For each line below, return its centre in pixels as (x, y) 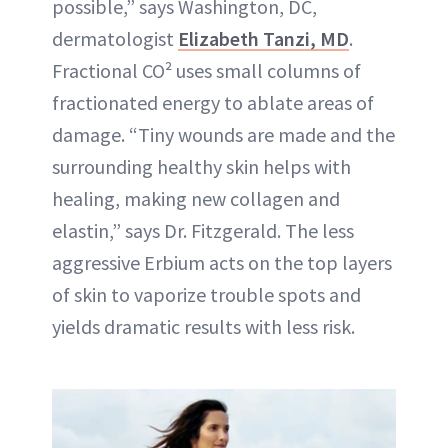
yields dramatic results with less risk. (203, 327)
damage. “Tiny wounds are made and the (223, 135)
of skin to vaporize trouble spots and (206, 295)
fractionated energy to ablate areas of (213, 103)
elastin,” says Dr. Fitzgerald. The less (203, 231)
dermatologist (115, 39)
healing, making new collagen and (196, 199)
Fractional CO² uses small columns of (206, 71)
